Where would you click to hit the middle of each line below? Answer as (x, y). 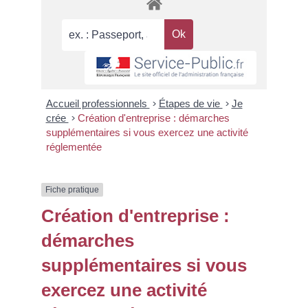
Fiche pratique (72, 189)
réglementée (74, 146)
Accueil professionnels (98, 103)
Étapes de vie (190, 103)
